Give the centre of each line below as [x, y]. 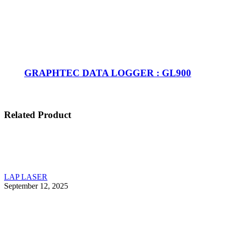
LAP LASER [26, 177]
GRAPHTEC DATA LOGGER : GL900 [108, 73]
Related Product [38, 115]
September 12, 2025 [36, 186]
